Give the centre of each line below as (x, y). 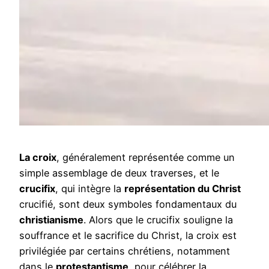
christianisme (51, 219)
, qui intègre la (90, 188)
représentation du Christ (183, 188)
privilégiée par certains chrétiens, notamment (125, 251)
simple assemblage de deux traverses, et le (119, 173)
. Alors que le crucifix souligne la (158, 219)
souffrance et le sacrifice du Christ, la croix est (128, 235)
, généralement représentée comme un (146, 157)
